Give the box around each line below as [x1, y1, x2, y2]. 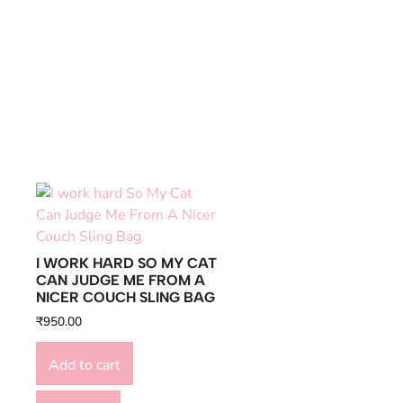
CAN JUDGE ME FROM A [36, 272, 205, 289]
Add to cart [49, 354, 121, 375]
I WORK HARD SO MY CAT [36, 255, 217, 272]
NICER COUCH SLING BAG [36, 289, 215, 306]
